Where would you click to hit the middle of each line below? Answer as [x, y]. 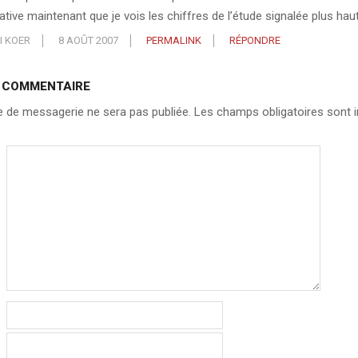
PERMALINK [173, 40]
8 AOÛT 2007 [88, 40]
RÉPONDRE [255, 40]
